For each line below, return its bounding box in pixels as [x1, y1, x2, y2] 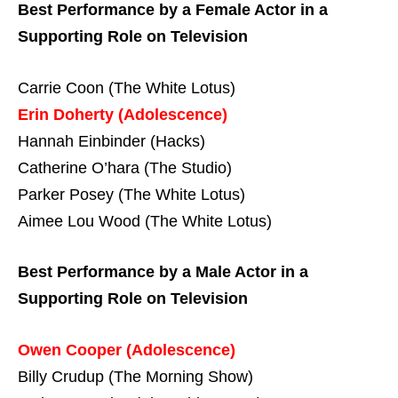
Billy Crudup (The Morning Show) [18, 367, 253, 386]
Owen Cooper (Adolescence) [18, 340, 235, 359]
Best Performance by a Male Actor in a [18, 263, 308, 282]
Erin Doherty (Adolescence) [18, 105, 227, 123]
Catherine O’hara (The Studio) [18, 158, 232, 177]
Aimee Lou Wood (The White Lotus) [18, 211, 272, 230]
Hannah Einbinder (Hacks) [18, 131, 205, 150]
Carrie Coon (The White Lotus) [18, 78, 235, 97]
